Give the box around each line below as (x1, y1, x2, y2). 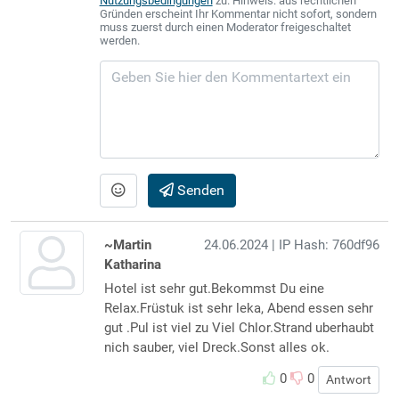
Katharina (103, 256, 161, 273)
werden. (99, 33, 140, 47)
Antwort (326, 371, 372, 387)
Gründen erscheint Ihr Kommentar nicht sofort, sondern (99, 6, 377, 20)
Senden (173, 181, 224, 199)
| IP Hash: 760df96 (268, 236, 380, 253)
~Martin (103, 236, 151, 253)
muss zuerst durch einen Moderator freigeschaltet (99, 20, 351, 34)
